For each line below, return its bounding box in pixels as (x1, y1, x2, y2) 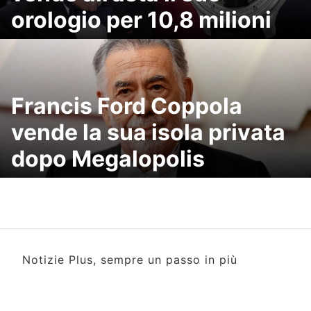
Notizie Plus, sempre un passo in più (22, 253, 237, 267)
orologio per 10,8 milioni (11, 6, 271, 33)
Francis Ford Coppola (11, 92, 242, 119)
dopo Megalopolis (11, 145, 205, 172)
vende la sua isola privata (11, 119, 285, 146)
